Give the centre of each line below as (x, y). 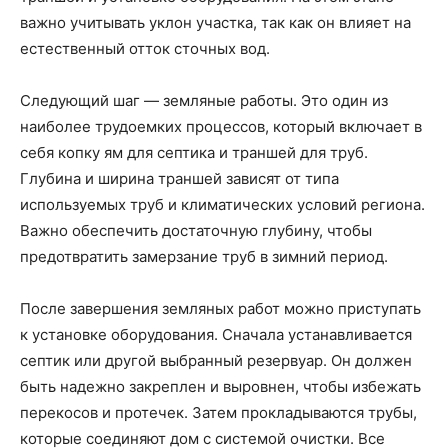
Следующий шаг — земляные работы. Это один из (204, 100)
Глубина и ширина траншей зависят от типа (179, 178)
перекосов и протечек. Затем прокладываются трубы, (218, 412)
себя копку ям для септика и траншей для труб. (194, 152)
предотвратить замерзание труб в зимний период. (204, 256)
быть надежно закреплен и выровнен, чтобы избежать (220, 386)
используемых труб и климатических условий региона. (222, 204)
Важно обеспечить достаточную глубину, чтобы (196, 230)
